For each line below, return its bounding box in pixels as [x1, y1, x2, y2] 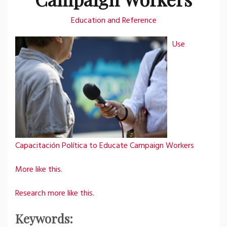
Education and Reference [70, 14, 157, 27]
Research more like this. [15, 187, 94, 200]
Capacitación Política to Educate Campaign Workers [15, 139, 194, 153]
